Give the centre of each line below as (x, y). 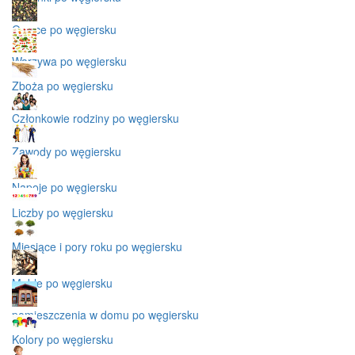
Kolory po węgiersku (63, 339)
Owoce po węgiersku (64, 29)
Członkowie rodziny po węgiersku (95, 118)
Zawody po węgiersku (67, 151)
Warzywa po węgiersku (69, 61)
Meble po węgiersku (62, 282)
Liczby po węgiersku (63, 212)
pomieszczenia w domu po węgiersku (105, 314)
